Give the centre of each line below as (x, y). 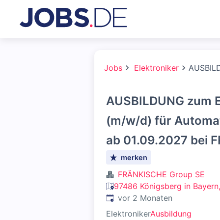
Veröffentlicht (131, 197)
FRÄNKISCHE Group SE (161, 174)
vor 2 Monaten (145, 198)
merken (134, 157)
